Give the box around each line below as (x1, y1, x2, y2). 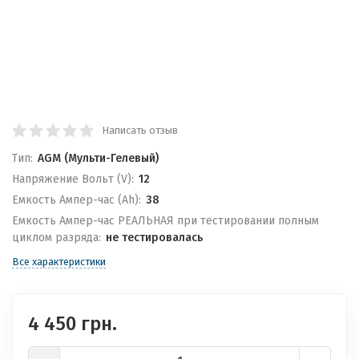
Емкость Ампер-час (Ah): (12, 193, 141, 207)
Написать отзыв (102, 124, 178, 136)
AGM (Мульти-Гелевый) (37, 151, 159, 165)
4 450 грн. (28, 313, 117, 335)
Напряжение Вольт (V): (12, 172, 134, 186)
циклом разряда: (12, 231, 101, 244)
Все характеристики (12, 256, 106, 268)
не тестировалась (105, 231, 203, 244)
